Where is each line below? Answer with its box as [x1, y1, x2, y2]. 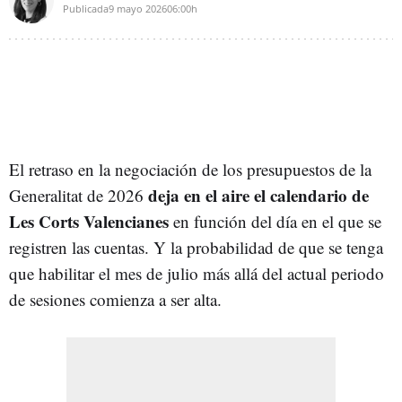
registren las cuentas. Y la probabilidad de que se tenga [9, 235, 383, 258]
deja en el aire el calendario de [148, 182, 369, 207]
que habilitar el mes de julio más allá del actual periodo [9, 261, 384, 284]
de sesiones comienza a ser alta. [9, 287, 222, 310]
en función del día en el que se [169, 209, 381, 232]
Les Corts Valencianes [9, 208, 169, 233]
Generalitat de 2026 [9, 183, 148, 206]
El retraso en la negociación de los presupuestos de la [9, 157, 371, 180]
